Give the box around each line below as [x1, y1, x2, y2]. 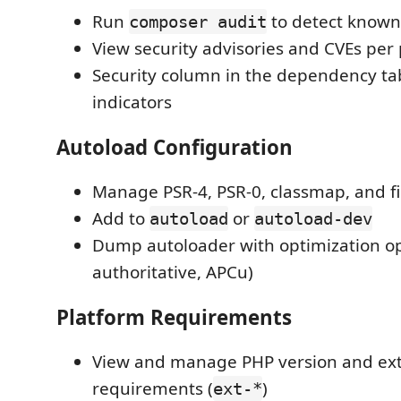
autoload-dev [254, 209, 372, 228]
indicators [92, 90, 172, 114]
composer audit [129, 12, 267, 31]
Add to [92, 207, 149, 230]
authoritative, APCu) [92, 260, 253, 284]
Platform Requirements [56, 303, 292, 331]
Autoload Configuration [56, 132, 293, 161]
